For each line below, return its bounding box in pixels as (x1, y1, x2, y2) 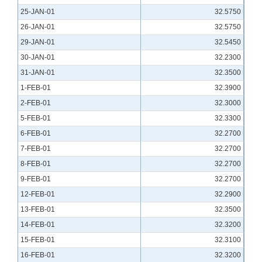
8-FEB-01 (20, 160, 51, 168)
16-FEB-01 (20, 251, 55, 260)
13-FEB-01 (20, 205, 55, 214)
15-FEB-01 (20, 236, 55, 244)
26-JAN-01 (20, 23, 55, 32)
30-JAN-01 (20, 53, 55, 62)
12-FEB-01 (20, 190, 55, 199)
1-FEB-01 (20, 84, 51, 92)
